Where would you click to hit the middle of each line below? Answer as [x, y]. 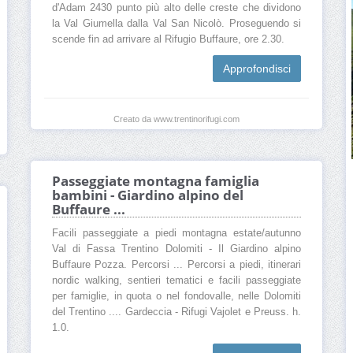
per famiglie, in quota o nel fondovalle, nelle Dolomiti [176, 297]
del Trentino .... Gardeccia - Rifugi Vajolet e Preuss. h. [176, 312]
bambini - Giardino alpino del [148, 195]
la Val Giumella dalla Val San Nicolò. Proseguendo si [176, 24]
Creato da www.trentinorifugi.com [176, 119]
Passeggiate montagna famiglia [156, 181]
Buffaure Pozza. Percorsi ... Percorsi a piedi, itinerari [176, 265]
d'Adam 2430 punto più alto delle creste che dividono [176, 8]
